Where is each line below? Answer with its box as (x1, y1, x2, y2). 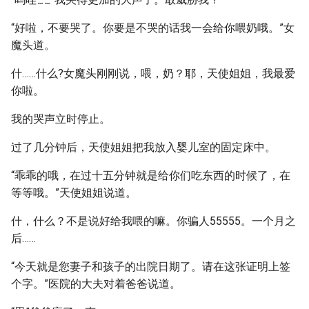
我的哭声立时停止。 (11, 112, 110, 126)
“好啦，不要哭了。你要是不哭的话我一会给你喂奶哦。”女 (11, 21, 295, 34)
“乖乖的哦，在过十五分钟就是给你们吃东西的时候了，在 (11, 169, 290, 182)
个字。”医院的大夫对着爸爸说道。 (11, 277, 181, 290)
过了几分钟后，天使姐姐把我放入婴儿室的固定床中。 (11, 141, 276, 154)
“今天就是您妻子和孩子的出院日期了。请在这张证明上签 (11, 260, 290, 273)
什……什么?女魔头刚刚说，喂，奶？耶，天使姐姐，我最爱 (11, 67, 295, 80)
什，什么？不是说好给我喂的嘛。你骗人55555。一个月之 (11, 215, 296, 228)
